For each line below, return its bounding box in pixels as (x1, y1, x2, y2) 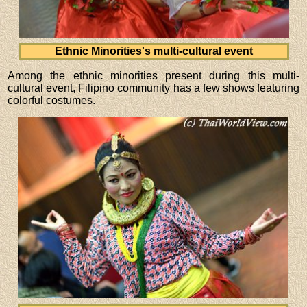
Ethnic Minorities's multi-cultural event (54, 45, 253, 57)
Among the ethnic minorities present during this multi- (8, 69, 299, 82)
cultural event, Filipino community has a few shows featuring (8, 82, 299, 94)
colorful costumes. (8, 94, 96, 106)
